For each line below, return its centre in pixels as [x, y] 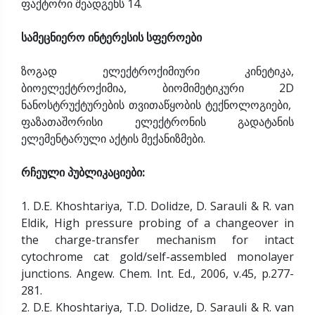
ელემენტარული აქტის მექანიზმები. [113, 138]
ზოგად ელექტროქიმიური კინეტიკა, [157, 71]
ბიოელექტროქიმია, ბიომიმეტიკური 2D [157, 88]
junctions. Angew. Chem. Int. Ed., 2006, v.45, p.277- [157, 273]
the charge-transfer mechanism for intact [157, 239]
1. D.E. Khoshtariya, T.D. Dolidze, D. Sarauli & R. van [157, 206]
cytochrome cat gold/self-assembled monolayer [157, 256]
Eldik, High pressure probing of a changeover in [157, 223]
